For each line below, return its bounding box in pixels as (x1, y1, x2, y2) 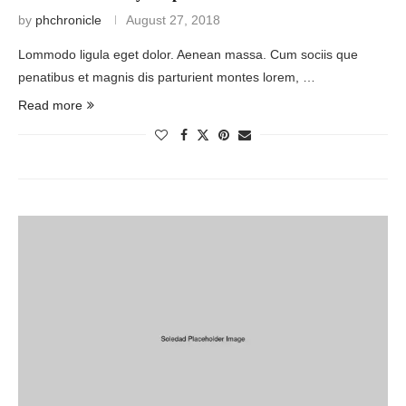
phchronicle (35, 12, 101, 27)
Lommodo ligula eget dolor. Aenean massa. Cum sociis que (18, 46, 358, 62)
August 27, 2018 (126, 12, 220, 27)
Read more (18, 97, 82, 112)
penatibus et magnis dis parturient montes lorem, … (18, 69, 315, 84)
